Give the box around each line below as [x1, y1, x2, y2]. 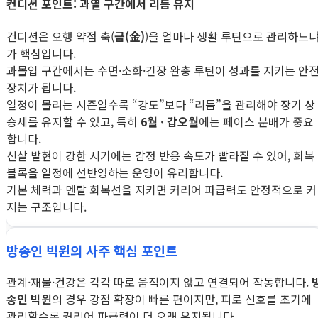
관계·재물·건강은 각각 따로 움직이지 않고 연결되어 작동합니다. [6, 273, 312, 290]
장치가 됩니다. [6, 78, 76, 96]
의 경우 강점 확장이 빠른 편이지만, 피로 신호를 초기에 [52, 290, 312, 307]
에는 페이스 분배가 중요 [199, 112, 314, 130]
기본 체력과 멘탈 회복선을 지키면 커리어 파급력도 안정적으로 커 [6, 180, 317, 198]
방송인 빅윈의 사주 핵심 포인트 [6, 241, 177, 261]
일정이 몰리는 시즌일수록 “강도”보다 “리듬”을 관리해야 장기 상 [6, 95, 315, 113]
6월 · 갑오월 [141, 112, 199, 130]
